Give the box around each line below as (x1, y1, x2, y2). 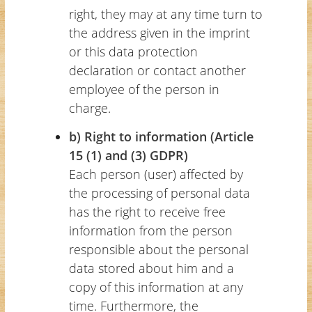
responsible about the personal (68, 240, 249, 258)
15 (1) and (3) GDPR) (68, 146, 188, 164)
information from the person (68, 221, 233, 239)
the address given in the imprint (68, 24, 250, 41)
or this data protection (68, 42, 198, 60)
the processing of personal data (68, 184, 250, 201)
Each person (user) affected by (68, 165, 243, 182)
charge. (68, 99, 111, 116)
